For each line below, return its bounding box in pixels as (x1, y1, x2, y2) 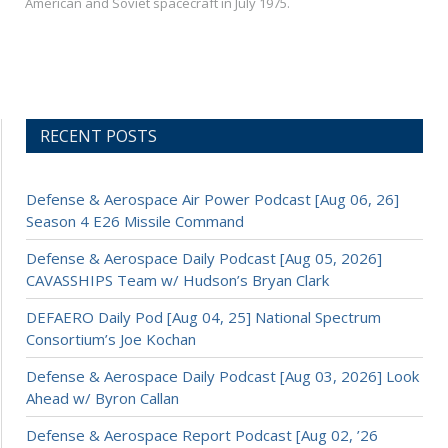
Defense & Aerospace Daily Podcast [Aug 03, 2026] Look (26, 366, 419, 387)
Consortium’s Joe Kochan (26, 329, 196, 350)
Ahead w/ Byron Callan (26, 388, 179, 409)
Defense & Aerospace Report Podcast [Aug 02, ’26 (26, 425, 378, 446)
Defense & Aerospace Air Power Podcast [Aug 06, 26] (26, 189, 399, 210)
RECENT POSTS (40, 125, 157, 148)
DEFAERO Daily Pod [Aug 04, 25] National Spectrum (26, 307, 381, 328)
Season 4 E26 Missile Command (26, 211, 244, 232)
